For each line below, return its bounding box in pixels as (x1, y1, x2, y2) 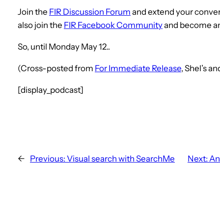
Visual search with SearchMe (67, 153, 175, 164)
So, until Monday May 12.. (18, 41, 110, 52)
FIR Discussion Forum (49, 6, 131, 17)
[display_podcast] (18, 84, 83, 95)
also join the (18, 20, 64, 30)
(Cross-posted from (18, 63, 95, 73)
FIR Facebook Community (64, 20, 163, 30)
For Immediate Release (95, 63, 181, 73)
